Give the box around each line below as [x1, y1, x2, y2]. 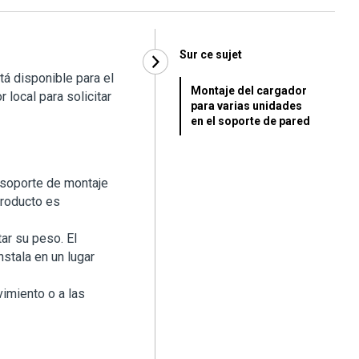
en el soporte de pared [191, 115, 310, 127]
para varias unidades [191, 99, 302, 112]
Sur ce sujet [179, 48, 242, 61]
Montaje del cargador [191, 84, 307, 97]
